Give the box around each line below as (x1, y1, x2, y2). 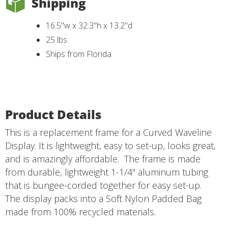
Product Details (5, 106, 101, 123)
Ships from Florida (46, 48, 111, 60)
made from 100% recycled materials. (5, 206, 156, 218)
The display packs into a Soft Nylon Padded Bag (5, 192, 202, 205)
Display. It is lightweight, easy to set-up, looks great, (5, 139, 216, 152)
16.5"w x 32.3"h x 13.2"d (46, 20, 134, 31)
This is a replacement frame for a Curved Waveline (5, 126, 212, 138)
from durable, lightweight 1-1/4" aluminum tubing (5, 166, 208, 178)
